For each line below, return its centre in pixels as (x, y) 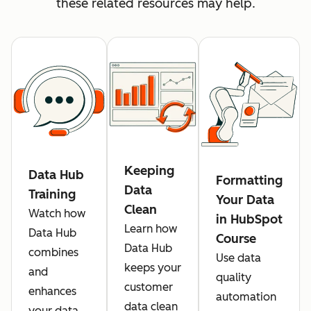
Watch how (57, 214)
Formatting (249, 181)
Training (52, 195)
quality (234, 278)
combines (53, 253)
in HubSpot (249, 220)
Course (236, 239)
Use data (238, 258)
